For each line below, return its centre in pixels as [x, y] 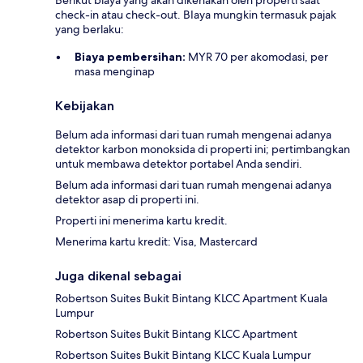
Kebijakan [85, 106]
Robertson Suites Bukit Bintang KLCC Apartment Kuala [191, 299]
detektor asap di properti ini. [127, 200]
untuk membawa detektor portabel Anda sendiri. [179, 164]
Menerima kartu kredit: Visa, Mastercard [156, 242]
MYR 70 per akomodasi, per [257, 57]
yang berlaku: [90, 30]
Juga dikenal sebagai [118, 276]
